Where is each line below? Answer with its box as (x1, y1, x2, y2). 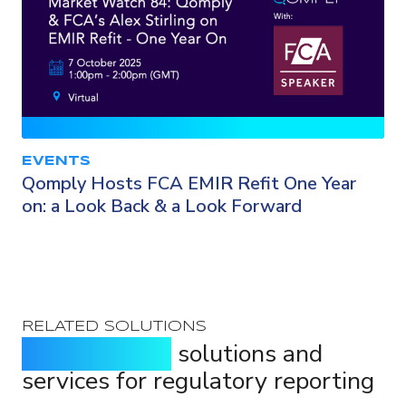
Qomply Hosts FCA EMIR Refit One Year (22, 171, 356, 196)
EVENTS (22, 155, 91, 168)
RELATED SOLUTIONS (22, 320, 207, 333)
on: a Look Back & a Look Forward (22, 194, 302, 218)
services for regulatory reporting (22, 364, 374, 398)
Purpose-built (22, 337, 171, 371)
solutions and (171, 337, 323, 371)
